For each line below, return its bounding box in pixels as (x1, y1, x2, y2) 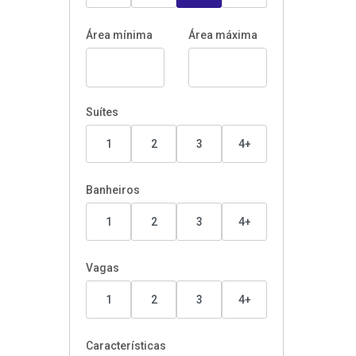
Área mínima (86, 29, 153, 41)
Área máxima (188, 29, 257, 41)
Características (86, 339, 166, 352)
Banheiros (86, 184, 140, 196)
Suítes (86, 106, 118, 118)
